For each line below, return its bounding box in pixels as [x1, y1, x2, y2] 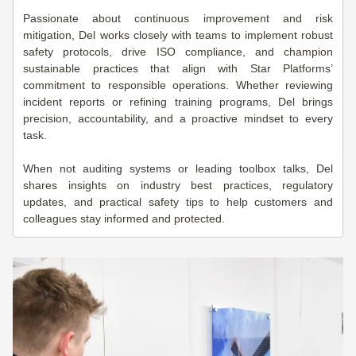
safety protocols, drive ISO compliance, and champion [23, 45, 333, 58]
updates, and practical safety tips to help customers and [23, 195, 333, 208]
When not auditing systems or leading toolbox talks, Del [23, 162, 333, 175]
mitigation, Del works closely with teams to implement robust [23, 29, 333, 41]
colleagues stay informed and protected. [23, 212, 225, 225]
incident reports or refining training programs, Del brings [23, 95, 333, 108]
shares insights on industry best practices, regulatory [23, 179, 333, 192]
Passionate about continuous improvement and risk [23, 12, 333, 25]
